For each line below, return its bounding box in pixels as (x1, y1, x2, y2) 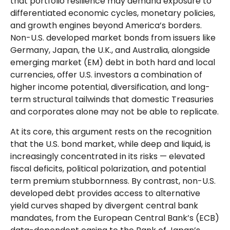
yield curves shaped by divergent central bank (10, 200, 198, 212)
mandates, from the (10, 212, 93, 224)
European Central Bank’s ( (93, 212, 199, 224)
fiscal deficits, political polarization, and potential (10, 163, 206, 175)
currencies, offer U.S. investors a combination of (10, 69, 202, 81)
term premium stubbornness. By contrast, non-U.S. (10, 175, 216, 187)
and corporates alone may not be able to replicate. (10, 106, 219, 118)
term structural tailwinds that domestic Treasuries (10, 93, 214, 105)
